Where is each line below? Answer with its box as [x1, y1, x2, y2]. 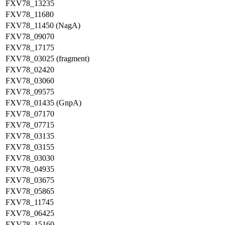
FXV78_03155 [6, 143, 54, 151]
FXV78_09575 [6, 87, 54, 96]
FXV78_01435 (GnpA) [6, 98, 81, 107]
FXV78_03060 [6, 76, 54, 85]
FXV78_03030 [6, 154, 54, 162]
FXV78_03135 [6, 132, 54, 140]
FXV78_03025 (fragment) [6, 54, 89, 63]
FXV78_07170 [6, 109, 54, 118]
